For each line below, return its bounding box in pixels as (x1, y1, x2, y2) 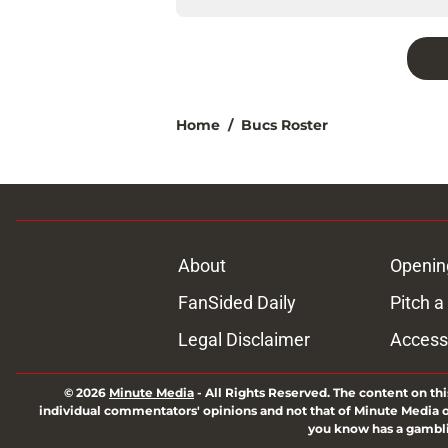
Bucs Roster (241, 116, 328, 135)
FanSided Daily (177, 292, 296, 314)
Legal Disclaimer (177, 329, 310, 351)
